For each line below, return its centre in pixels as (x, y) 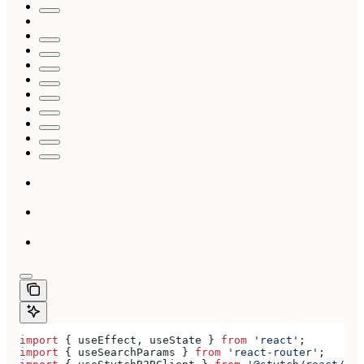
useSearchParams (127, 352)
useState (175, 340)
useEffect (107, 340)
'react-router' (270, 352)
